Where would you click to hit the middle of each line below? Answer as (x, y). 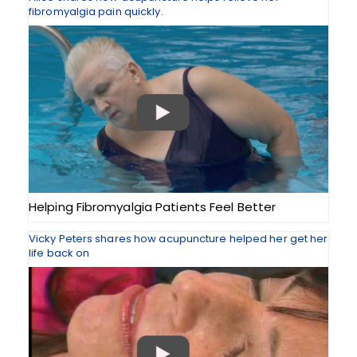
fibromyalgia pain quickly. (96, 12)
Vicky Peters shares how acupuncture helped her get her (178, 239)
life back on (59, 253)
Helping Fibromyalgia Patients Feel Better (153, 207)
